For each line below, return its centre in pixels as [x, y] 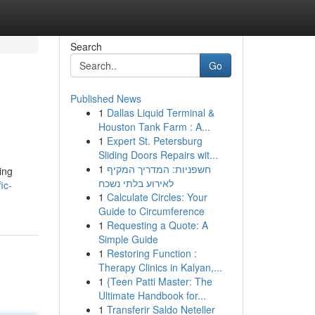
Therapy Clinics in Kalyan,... [160, 267]
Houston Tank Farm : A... [154, 127]
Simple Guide [128, 239]
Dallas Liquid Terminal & [160, 112]
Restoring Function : [152, 253]
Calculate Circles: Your [157, 197]
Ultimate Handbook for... [152, 295]
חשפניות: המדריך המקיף [159, 169]
